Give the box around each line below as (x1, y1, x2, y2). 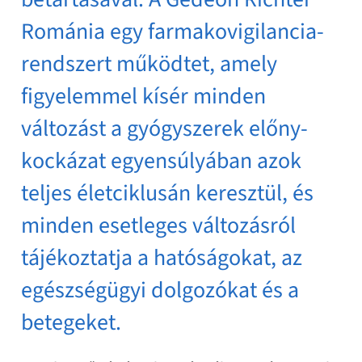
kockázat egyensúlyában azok (21, 145, 302, 177)
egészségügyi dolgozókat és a (21, 274, 300, 306)
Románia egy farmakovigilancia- (21, 15, 325, 48)
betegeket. (21, 306, 122, 339)
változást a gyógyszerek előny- (21, 112, 309, 145)
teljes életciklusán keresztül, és (21, 177, 314, 209)
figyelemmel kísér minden (21, 80, 267, 112)
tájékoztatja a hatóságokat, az (21, 242, 303, 274)
